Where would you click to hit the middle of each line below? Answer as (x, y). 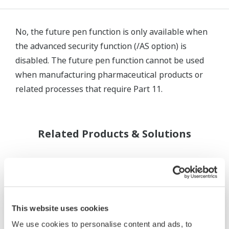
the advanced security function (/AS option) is (101, 46)
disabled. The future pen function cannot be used (110, 60)
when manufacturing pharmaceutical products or (109, 75)
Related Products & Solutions (114, 134)
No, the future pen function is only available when (111, 32)
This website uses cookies (60, 208)
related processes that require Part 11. (89, 89)
